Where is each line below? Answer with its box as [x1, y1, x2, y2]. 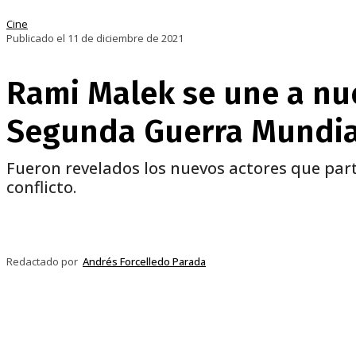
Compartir [67, 223, 110, 234]
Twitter [265, 223, 294, 234]
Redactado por [6, 254, 78, 269]
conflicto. [6, 176, 76, 199]
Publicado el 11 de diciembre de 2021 [6, 31, 184, 46]
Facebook [173, 223, 215, 234]
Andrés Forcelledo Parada [83, 254, 206, 269]
